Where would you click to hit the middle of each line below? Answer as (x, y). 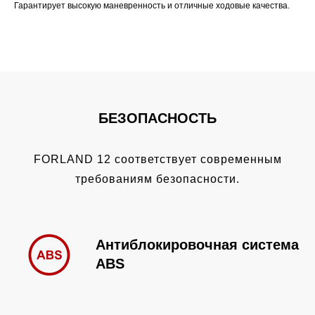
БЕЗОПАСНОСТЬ (157, 118)
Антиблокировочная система (197, 245)
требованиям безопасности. (157, 179)
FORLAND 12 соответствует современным (157, 160)
